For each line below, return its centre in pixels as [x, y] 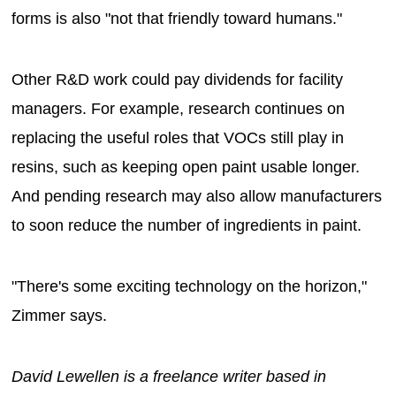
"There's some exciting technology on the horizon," [190, 286]
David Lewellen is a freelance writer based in [169, 376]
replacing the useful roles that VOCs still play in [178, 137]
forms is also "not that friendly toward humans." [177, 18]
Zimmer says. [60, 315]
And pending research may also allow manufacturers [197, 196]
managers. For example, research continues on [179, 108]
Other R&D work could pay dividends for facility [178, 79]
